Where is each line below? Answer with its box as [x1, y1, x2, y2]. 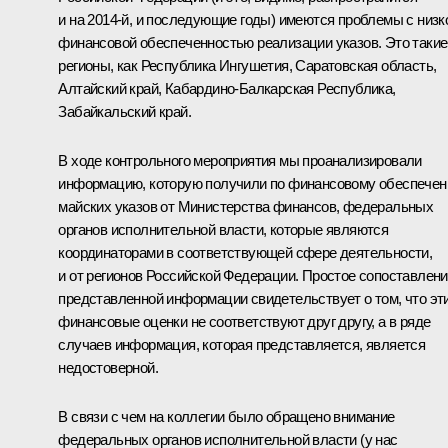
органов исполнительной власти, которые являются [58, 220, 389, 238]
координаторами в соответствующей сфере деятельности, [58, 243, 433, 261]
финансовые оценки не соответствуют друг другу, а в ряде [58, 312, 431, 330]
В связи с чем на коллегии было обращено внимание [58, 407, 395, 425]
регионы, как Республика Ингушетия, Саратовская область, [58, 56, 437, 74]
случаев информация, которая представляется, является [58, 335, 426, 353]
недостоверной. [58, 358, 158, 376]
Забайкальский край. [58, 102, 191, 120]
